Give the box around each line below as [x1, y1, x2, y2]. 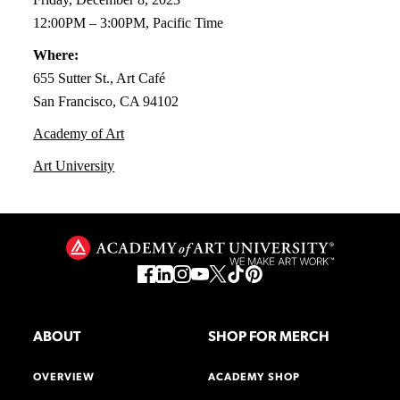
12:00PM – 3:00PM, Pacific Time [33, 14, 224, 30]
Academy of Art [33, 125, 125, 141]
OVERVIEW [33, 372, 96, 383]
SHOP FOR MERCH [208, 330, 330, 345]
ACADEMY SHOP [208, 372, 301, 383]
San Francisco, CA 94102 [33, 93, 179, 109]
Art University [33, 157, 115, 173]
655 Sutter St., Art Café [33, 70, 166, 86]
